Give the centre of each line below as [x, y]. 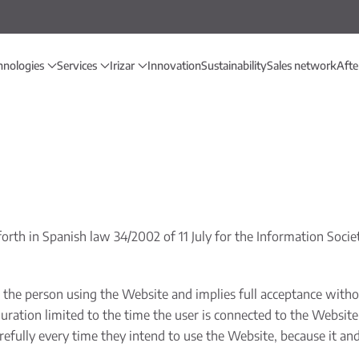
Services [77, 65]
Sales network [302, 65]
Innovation [174, 65]
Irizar [122, 65]
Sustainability [234, 65]
